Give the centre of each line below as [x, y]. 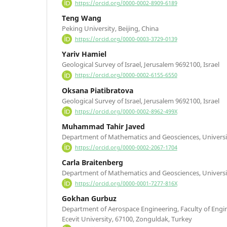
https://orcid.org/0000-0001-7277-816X [126, 184]
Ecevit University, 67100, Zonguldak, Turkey [127, 219]
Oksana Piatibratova [98, 90]
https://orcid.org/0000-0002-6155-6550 [126, 75]
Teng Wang [82, 18]
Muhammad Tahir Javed [103, 126]
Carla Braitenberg [92, 162]
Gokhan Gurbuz [89, 199]
